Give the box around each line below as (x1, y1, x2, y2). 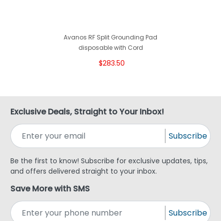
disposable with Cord (78, 43, 143, 52)
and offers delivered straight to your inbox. (10, 166, 157, 177)
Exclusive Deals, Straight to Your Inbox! (10, 106, 164, 118)
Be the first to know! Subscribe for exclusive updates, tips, (10, 156, 208, 166)
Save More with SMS (10, 183, 90, 195)
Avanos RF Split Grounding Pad (64, 33, 157, 42)
